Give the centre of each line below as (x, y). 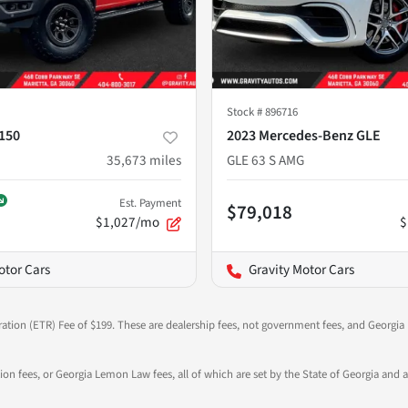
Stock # (246, 112)
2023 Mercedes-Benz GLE (304, 136)
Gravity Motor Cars (301, 270)
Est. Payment (150, 204)
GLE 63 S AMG (265, 161)
